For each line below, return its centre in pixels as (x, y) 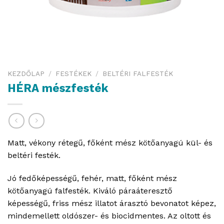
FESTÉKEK (74, 73)
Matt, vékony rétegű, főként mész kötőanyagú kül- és (110, 143)
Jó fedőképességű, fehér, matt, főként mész (92, 178)
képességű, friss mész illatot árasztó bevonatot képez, (112, 203)
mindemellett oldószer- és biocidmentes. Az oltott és (109, 216)
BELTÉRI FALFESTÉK (138, 73)
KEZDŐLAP (26, 73)
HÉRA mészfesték (58, 88)
